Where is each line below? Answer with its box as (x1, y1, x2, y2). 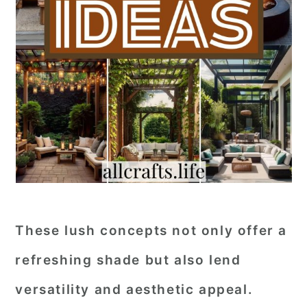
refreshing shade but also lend (15, 252, 241, 268)
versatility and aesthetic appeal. (15, 282, 254, 297)
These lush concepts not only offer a (15, 223, 287, 238)
